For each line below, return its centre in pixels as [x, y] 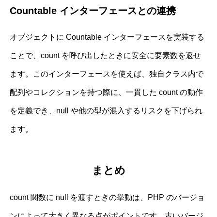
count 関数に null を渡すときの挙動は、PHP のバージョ [107, 197]
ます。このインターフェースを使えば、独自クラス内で [107, 74]
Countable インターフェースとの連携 [93, 10]
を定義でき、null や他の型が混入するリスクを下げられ [106, 110]
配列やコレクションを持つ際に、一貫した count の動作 [106, 92]
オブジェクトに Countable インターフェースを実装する [107, 37]
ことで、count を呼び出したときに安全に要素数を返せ [105, 55]
